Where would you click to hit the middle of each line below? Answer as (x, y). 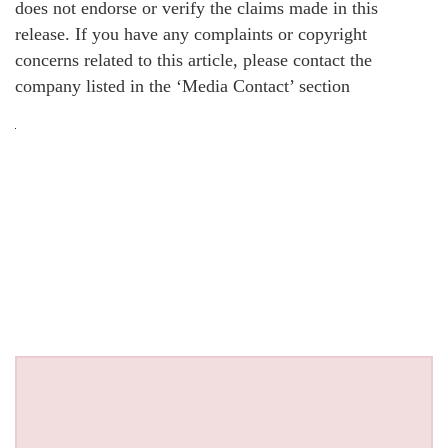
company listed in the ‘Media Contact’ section (182, 85)
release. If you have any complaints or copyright (191, 33)
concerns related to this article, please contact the (193, 59)
